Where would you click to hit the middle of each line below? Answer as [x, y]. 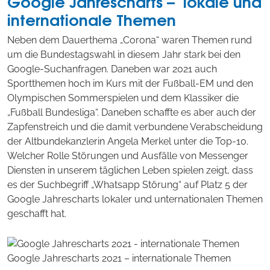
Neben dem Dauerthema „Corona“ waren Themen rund [130, 40]
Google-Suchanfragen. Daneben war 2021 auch [112, 69]
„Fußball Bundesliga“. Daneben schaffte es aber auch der [132, 112]
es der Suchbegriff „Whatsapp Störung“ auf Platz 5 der [127, 184]
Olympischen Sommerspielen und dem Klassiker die [123, 98]
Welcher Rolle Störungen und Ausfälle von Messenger [128, 155]
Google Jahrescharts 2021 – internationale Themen [119, 259]
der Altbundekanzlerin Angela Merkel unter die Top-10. [128, 141]
